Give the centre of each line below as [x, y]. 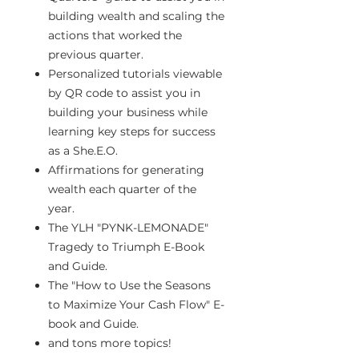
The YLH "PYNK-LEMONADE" [128, 228]
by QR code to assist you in [124, 93]
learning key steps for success [132, 131]
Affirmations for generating [126, 170]
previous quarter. [96, 54]
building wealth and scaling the [136, 16]
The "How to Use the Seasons [129, 285]
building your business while [128, 112]
